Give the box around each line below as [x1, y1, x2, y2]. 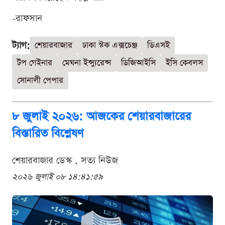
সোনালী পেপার [17, 74, 63, 86]
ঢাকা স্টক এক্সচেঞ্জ [82, 39, 137, 51]
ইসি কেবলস [166, 57, 203, 69]
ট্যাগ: [12, 39, 30, 52]
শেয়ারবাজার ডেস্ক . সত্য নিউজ [12, 154, 118, 167]
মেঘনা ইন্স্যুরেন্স [62, 57, 111, 69]
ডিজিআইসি [121, 57, 156, 69]
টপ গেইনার [17, 57, 52, 69]
